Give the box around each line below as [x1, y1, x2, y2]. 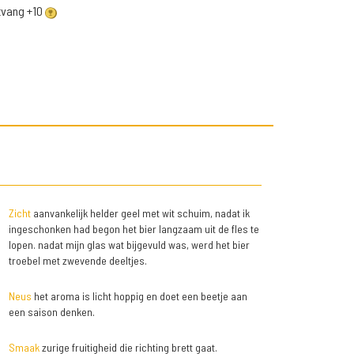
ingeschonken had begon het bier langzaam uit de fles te [8, 222, 259, 236]
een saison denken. [8, 305, 95, 319]
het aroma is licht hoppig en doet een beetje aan [31, 289, 247, 303]
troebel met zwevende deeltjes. [8, 254, 147, 268]
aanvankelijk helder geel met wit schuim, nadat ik [30, 206, 250, 220]
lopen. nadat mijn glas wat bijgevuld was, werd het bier [8, 238, 250, 252]
